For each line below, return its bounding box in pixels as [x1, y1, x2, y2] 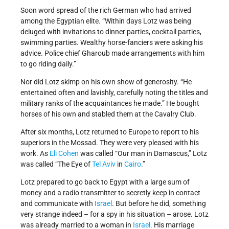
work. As [20, 149, 50, 158]
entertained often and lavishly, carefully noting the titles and [20, 88, 208, 97]
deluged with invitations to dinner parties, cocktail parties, [20, 28, 201, 36]
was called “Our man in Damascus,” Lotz [79, 149, 207, 158]
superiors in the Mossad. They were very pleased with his [20, 139, 199, 147]
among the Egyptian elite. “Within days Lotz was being [20, 17, 191, 26]
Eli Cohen [50, 149, 79, 158]
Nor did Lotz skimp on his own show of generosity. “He [20, 78, 192, 86]
